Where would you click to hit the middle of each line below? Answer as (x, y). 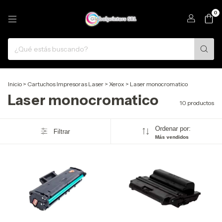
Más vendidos (172, 137)
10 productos (197, 103)
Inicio (15, 84)
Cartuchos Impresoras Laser (65, 84)
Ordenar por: (173, 129)
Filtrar (61, 131)
